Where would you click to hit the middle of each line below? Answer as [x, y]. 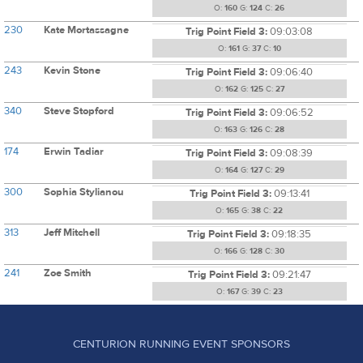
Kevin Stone [73, 70]
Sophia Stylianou [84, 192]
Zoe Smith [68, 273]
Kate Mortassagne [87, 30]
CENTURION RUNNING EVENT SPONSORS [181, 344]
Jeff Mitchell [72, 232]
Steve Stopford [79, 111]
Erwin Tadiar [74, 151]
